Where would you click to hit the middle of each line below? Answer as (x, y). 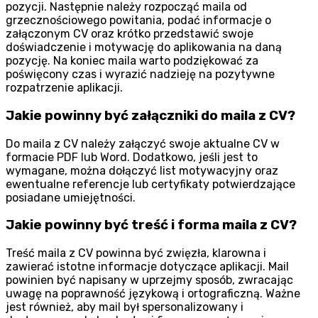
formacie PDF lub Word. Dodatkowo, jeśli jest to (132, 157)
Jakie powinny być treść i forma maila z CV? (151, 225)
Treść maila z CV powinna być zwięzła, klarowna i (136, 253)
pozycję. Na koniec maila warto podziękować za (132, 61)
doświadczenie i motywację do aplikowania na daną (144, 48)
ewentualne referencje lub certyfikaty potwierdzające (150, 184)
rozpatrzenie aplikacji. (64, 88)
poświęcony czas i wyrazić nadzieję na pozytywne (140, 75)
